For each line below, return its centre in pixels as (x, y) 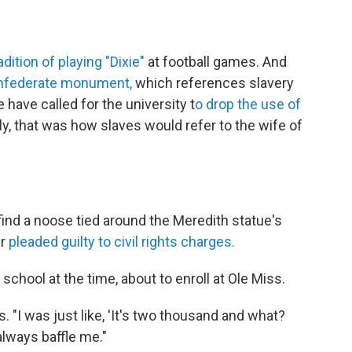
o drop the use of (248, 104)
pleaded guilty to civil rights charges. (122, 242)
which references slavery (213, 83)
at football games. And (216, 62)
